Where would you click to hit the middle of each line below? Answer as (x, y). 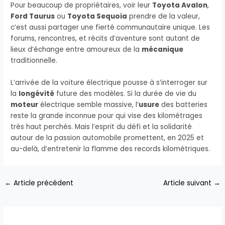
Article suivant (188, 183)
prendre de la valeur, (164, 17)
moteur (25, 105)
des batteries (184, 105)
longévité (37, 94)
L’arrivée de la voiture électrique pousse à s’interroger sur (109, 83)
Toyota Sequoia (97, 17)
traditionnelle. (34, 61)
